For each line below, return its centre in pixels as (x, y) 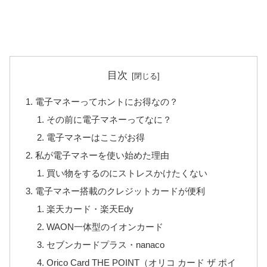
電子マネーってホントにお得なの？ (107, 101)
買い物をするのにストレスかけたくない (127, 173)
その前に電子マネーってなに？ (109, 119)
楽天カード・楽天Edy (90, 209)
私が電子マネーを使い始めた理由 (103, 155)
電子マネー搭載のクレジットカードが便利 (120, 191)
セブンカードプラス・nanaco (105, 245)
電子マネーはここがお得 (95, 137)
